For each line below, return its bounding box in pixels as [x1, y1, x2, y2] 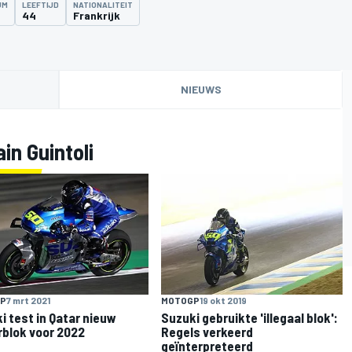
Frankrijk [73, 9, 120, 22]
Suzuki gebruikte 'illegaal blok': [161, 309, 339, 325]
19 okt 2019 [200, 294, 247, 306]
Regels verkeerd [161, 323, 254, 339]
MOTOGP [161, 294, 200, 306]
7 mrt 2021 [5, 294, 50, 306]
